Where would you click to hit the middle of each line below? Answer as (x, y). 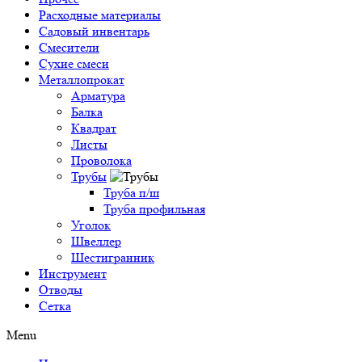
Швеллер (96, 241)
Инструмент (73, 274)
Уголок (91, 225)
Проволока (101, 160)
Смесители (69, 47)
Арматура (98, 96)
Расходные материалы (100, 15)
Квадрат (94, 128)
